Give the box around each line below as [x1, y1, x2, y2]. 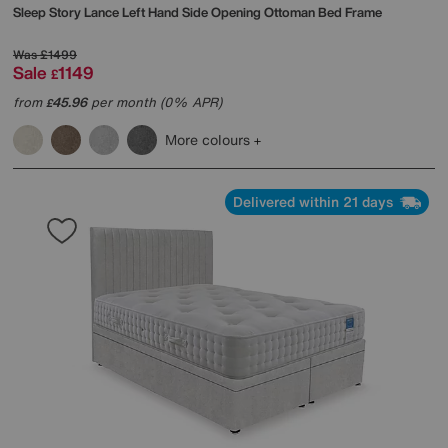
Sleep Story [13, 2, 84, 22]
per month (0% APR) [87, 92, 222, 112]
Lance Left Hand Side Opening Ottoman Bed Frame [84, 2, 382, 22]
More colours [165, 128, 254, 150]
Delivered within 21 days [233, 190, 397, 212]
